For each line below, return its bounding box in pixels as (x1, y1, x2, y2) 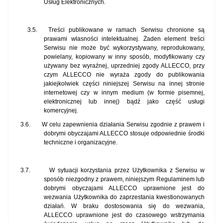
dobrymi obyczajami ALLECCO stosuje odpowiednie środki (44, 130, 205, 137)
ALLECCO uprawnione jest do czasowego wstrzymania (44, 212, 205, 219)
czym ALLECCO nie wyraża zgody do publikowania (44, 71, 205, 79)
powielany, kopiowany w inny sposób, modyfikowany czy (44, 53, 205, 61)
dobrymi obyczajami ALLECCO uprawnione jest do (44, 185, 205, 192)
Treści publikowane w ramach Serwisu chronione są (48, 26, 205, 34)
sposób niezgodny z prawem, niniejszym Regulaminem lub (44, 176, 205, 183)
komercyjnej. (44, 107, 78, 114)
